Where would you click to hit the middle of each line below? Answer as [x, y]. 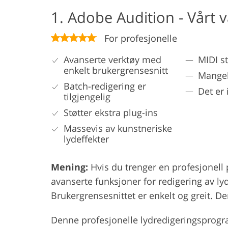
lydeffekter [86, 139]
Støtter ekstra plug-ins [111, 112]
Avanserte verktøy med [112, 59]
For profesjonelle [141, 38]
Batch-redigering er [105, 86]
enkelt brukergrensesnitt [116, 70]
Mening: [69, 167]
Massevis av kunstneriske [118, 128]
